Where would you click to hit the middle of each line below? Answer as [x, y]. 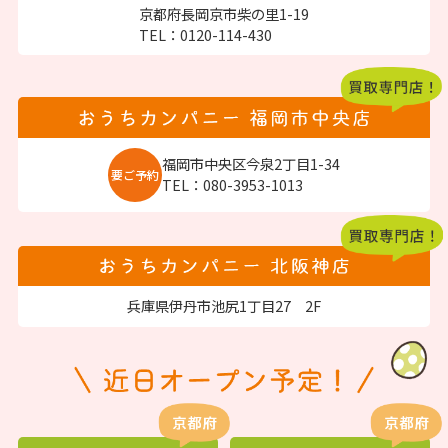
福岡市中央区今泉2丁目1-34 [250, 164]
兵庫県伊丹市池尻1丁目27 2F [224, 306]
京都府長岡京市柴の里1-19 [224, 13]
